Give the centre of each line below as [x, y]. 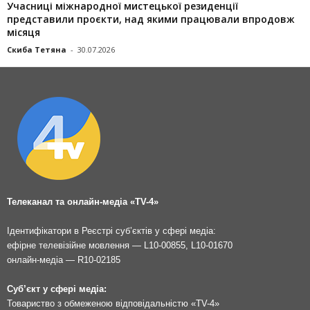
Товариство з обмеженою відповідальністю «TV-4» [113, 303]
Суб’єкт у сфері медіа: [57, 289]
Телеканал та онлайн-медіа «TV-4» [83, 201]
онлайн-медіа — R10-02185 [64, 259]
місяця [24, 32]
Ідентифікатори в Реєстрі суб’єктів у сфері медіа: [111, 230]
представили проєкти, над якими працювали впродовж [151, 19]
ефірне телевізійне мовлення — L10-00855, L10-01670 [120, 245]
